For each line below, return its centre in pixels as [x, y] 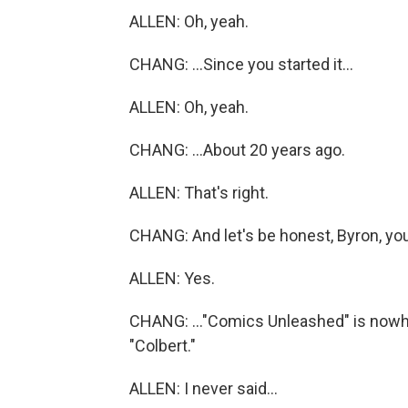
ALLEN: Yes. [172, 278]
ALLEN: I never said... [204, 388]
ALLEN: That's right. [199, 193]
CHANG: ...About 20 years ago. [237, 150]
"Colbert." [163, 346]
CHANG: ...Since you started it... [241, 64]
